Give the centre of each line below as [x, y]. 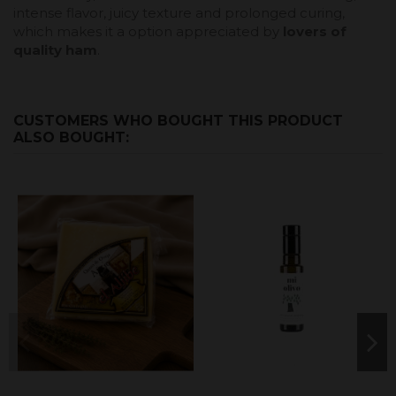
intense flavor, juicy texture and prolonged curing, [179, 12]
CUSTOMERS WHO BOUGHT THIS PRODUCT [178, 120]
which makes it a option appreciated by [148, 31]
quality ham [55, 49]
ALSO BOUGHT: [71, 137]
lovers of [315, 31]
